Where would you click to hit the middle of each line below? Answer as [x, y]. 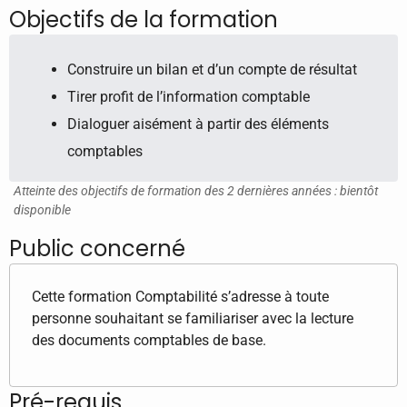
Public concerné [97, 248]
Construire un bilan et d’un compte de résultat [212, 70]
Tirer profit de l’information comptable [189, 97]
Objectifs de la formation [144, 20]
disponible [42, 210]
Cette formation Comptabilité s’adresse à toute [180, 296]
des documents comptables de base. [149, 340]
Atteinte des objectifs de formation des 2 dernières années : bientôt [196, 191]
